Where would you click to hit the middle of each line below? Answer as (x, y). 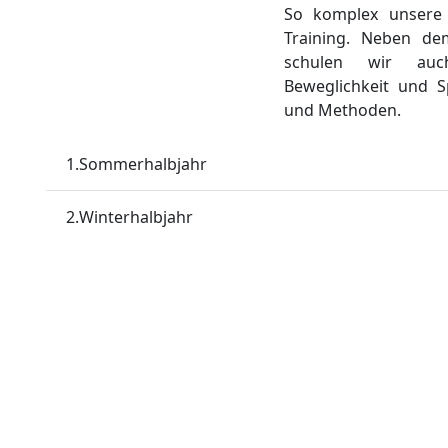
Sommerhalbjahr (143, 163)
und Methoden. (342, 110)
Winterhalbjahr (136, 216)
